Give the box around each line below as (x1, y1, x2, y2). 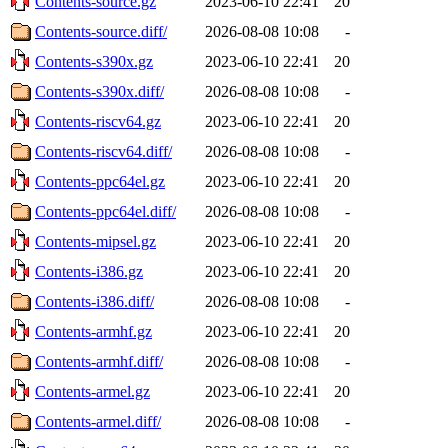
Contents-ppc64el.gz (35, 172, 165, 190)
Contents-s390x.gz (35, 52, 153, 70)
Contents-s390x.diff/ (35, 82, 164, 100)
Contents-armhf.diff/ (35, 352, 163, 370)
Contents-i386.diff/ (35, 292, 154, 310)
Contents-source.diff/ (35, 22, 167, 40)
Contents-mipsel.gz (35, 232, 156, 250)
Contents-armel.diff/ (35, 412, 161, 430)
